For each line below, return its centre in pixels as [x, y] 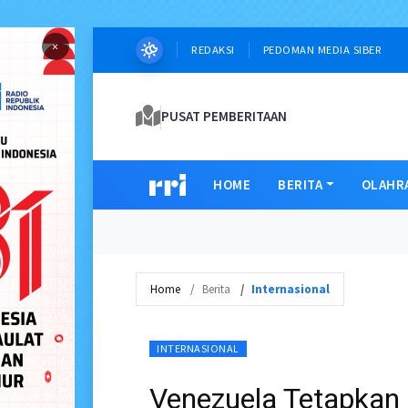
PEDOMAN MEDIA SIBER [322, 50]
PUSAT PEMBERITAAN [224, 116]
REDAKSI [213, 50]
